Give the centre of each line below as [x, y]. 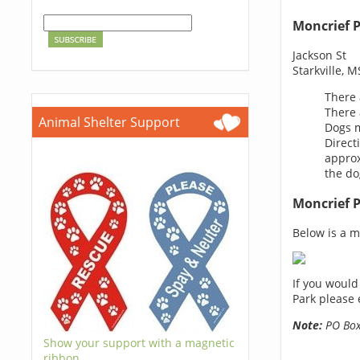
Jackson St [319, 55]
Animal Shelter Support [109, 122]
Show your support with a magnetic [139, 343]
